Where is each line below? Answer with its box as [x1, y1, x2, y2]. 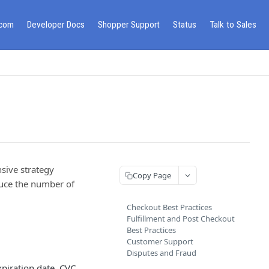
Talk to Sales [210, 19, 256, 30]
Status [173, 19, 196, 30]
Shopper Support [98, 19, 160, 30]
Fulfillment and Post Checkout [127, 213, 235, 224]
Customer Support [127, 236, 193, 247]
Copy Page [133, 169, 171, 181]
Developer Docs [27, 19, 85, 30]
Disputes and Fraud [127, 247, 196, 258]
